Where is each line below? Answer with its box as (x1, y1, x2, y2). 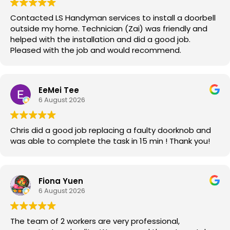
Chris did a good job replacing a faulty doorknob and (10, 125, 211, 136)
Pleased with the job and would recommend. (10, 45, 181, 56)
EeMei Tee (39, 84, 79, 95)
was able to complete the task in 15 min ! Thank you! (10, 136, 210, 147)
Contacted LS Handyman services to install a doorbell (10, 12, 216, 24)
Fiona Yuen (39, 175, 83, 186)
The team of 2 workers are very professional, (10, 216, 180, 227)
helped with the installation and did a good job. (10, 34, 190, 45)
